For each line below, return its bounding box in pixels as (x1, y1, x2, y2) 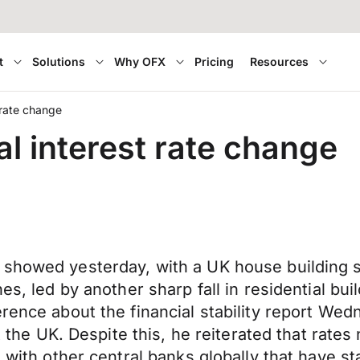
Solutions (32, 55, 86, 68)
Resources (250, 55, 309, 68)
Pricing (194, 55, 235, 68)
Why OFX (114, 55, 166, 68)
